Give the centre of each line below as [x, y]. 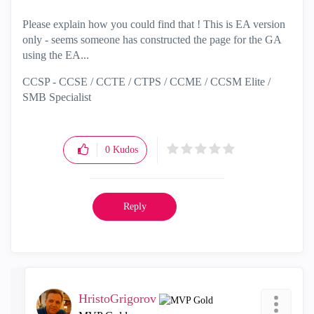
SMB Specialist [57, 97]
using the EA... [56, 55]
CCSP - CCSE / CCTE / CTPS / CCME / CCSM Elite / [146, 82]
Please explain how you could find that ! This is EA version [154, 24]
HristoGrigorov [117, 299]
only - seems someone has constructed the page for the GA [152, 40]
